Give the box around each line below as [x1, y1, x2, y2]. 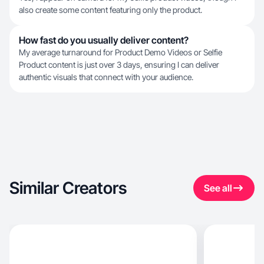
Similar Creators [9, 178, 127, 198]
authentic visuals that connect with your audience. [19, 72, 193, 82]
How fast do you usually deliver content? [19, 34, 189, 46]
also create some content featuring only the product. [19, 5, 202, 15]
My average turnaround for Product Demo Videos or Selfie [19, 47, 222, 57]
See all [204, 182, 232, 194]
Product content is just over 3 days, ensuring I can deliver [19, 60, 219, 70]
